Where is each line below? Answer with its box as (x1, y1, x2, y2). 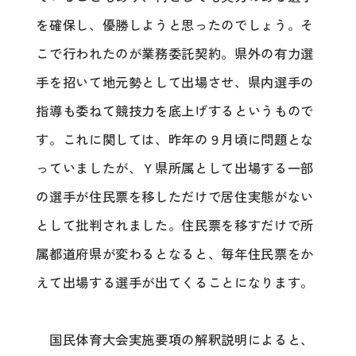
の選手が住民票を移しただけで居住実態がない (36, 188, 314, 205)
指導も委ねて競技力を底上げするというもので (36, 103, 314, 119)
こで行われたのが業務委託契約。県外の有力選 (36, 45, 314, 62)
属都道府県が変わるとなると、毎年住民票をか (36, 246, 314, 262)
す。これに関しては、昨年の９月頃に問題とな (36, 131, 314, 148)
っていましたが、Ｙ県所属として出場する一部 (36, 160, 314, 176)
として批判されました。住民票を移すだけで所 (36, 217, 314, 234)
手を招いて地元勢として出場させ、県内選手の (36, 74, 314, 91)
